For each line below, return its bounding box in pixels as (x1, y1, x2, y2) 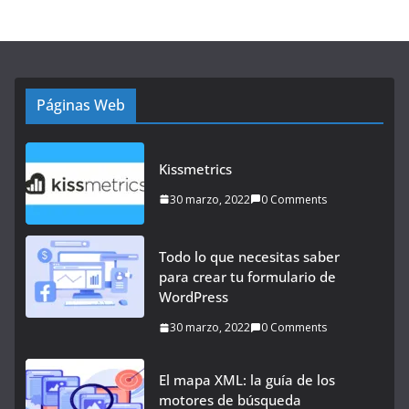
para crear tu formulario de (159, 267, 336, 286)
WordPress (159, 288, 228, 306)
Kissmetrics (159, 159, 232, 178)
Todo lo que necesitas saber (159, 247, 340, 266)
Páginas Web (37, 95, 125, 115)
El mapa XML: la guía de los (159, 371, 335, 389)
